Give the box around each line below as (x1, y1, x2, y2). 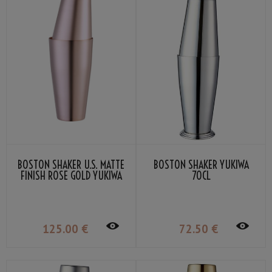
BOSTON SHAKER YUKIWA (153, 158, 249, 172)
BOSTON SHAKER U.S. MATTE (18, 158, 124, 172)
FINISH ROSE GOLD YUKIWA (20, 169, 122, 183)
